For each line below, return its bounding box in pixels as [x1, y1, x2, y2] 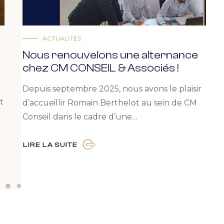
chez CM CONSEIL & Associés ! [22, 61, 179, 74]
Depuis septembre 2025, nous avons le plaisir [22, 83, 201, 93]
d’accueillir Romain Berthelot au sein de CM [22, 97, 197, 107]
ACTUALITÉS [42, 34, 81, 42]
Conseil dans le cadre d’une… [22, 111, 137, 121]
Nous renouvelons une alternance [22, 48, 198, 61]
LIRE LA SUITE [23, 140, 78, 149]
